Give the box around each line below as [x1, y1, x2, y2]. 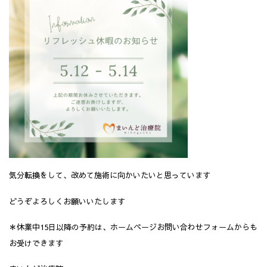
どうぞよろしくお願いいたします [9, 195, 125, 207]
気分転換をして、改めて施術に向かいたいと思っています [9, 170, 210, 181]
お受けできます [9, 237, 63, 249]
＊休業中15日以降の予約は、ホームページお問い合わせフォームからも [9, 221, 257, 232]
